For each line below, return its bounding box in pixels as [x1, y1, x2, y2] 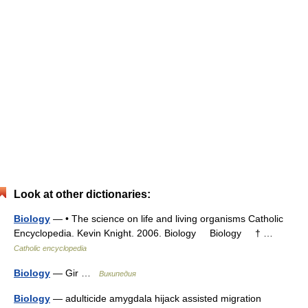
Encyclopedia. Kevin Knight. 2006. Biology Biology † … [14, 228, 278, 239]
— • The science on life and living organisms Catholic [50, 213, 283, 224]
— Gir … [50, 267, 99, 278]
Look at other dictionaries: [14, 188, 151, 200]
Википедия [99, 269, 136, 278]
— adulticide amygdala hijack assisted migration [50, 293, 261, 304]
